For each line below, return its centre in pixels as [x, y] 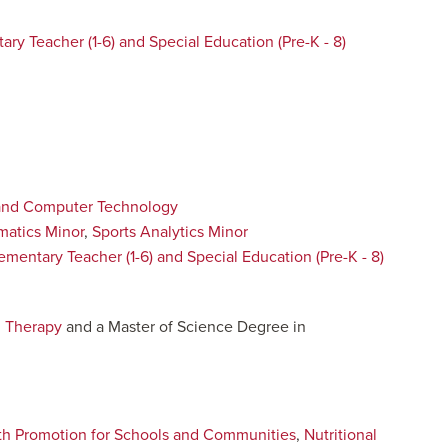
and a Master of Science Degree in [184, 327]
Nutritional [340, 435]
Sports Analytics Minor [170, 232]
